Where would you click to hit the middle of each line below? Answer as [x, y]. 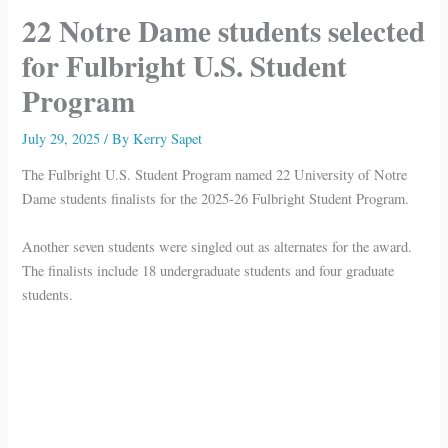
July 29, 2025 [63, 138]
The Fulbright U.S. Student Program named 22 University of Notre [215, 175]
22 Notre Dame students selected [224, 30]
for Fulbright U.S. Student [185, 65]
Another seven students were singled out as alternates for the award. [217, 246]
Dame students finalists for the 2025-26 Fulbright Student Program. [216, 199]
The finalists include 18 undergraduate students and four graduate [208, 270]
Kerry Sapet [168, 138]
